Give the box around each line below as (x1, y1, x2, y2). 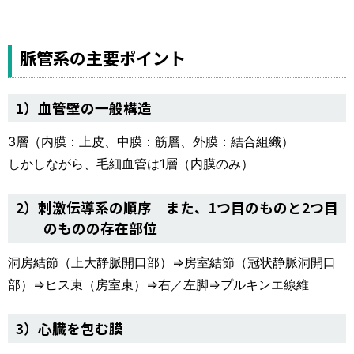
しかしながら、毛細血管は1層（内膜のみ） (8, 156, 254, 172)
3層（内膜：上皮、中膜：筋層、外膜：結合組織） (8, 134, 294, 150)
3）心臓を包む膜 (16, 318, 123, 338)
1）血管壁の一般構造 (16, 97, 152, 118)
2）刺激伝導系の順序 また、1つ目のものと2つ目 (16, 198, 338, 218)
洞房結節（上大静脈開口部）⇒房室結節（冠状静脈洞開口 (8, 254, 336, 270)
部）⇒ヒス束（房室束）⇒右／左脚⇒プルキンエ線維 (8, 276, 309, 292)
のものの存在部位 (43, 218, 158, 239)
